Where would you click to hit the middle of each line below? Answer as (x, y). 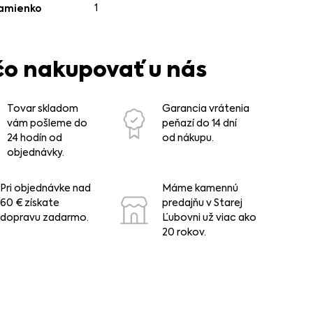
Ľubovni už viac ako (209, 217)
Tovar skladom (43, 108)
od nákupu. (188, 138)
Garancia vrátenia (205, 108)
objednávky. (36, 152)
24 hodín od (35, 138)
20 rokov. (184, 232)
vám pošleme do (48, 123)
